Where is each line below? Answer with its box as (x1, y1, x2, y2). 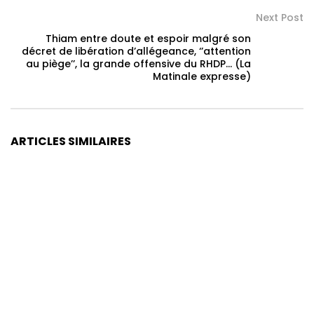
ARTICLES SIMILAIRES (11, 133, 131, 150)
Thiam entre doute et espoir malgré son (46, 32, 251, 46)
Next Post (256, 11, 303, 25)
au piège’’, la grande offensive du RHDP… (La (26, 57, 251, 71)
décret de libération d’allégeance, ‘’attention (22, 44, 251, 59)
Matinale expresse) (153, 69, 251, 84)
